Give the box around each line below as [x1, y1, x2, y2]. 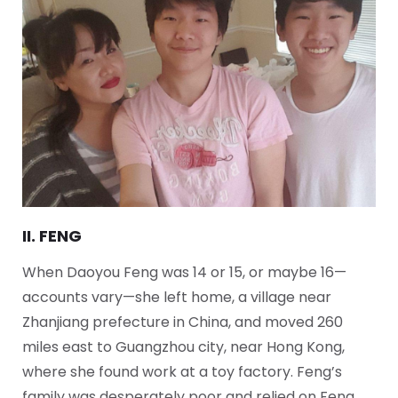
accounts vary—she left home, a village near [22, 286, 331, 307]
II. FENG [22, 224, 82, 247]
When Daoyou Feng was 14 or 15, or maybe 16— [22, 261, 346, 283]
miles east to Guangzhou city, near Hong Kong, [22, 336, 345, 357]
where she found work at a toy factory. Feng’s [22, 361, 342, 382]
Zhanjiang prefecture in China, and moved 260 [22, 311, 343, 332]
